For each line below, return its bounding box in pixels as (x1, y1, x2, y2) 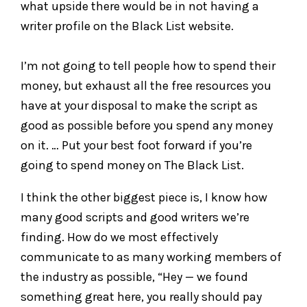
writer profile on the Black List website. (21, 18, 234, 34)
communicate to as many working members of (21, 249, 282, 265)
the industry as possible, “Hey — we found (21, 269, 248, 284)
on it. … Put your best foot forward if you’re (21, 137, 252, 153)
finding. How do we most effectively (21, 229, 218, 245)
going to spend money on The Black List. (21, 157, 244, 173)
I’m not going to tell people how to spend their (21, 58, 275, 73)
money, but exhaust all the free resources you (21, 77, 271, 93)
